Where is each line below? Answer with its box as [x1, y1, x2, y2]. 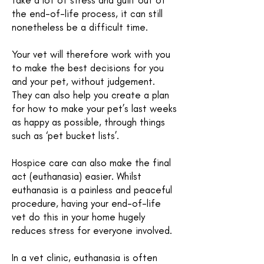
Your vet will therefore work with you [12, 48, 170, 60]
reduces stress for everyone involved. [12, 225, 175, 236]
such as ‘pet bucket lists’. [12, 130, 119, 141]
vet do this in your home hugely [12, 211, 145, 223]
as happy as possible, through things [12, 116, 165, 128]
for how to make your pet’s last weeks [12, 103, 177, 114]
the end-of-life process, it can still [12, 8, 163, 19]
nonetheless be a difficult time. [12, 21, 151, 33]
